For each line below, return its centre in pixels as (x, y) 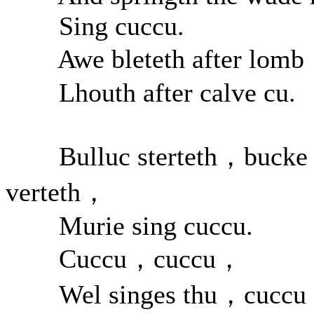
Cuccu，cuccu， (124, 259)
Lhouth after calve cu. (151, 93)
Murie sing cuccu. (129, 226)
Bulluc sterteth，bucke (157, 156)
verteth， (56, 192)
